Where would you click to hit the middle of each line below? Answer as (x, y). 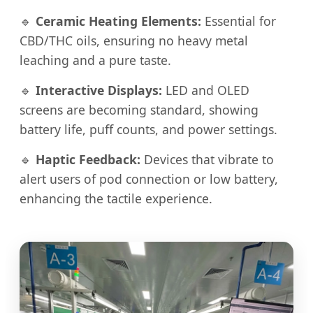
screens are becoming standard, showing (139, 110)
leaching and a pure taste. (95, 60)
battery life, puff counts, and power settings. (148, 130)
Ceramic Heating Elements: (118, 21)
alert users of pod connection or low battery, (149, 179)
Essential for (239, 21)
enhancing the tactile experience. (116, 199)
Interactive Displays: (99, 90)
